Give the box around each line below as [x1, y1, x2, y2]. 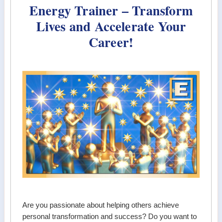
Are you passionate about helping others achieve [22, 201, 179, 209]
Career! [88, 32, 134, 52]
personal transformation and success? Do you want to [22, 212, 197, 221]
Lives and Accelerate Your [36, 16, 186, 36]
